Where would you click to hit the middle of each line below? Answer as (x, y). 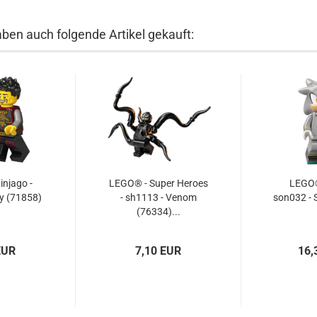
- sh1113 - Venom (158, 197)
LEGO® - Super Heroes (158, 183)
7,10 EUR (158, 251)
